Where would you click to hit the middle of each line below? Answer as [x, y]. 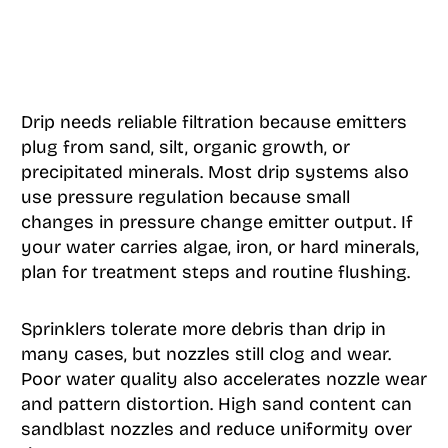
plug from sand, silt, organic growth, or [185, 147]
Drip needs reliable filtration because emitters [213, 122]
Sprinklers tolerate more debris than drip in [203, 329]
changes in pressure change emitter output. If [216, 222]
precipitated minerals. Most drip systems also [214, 172]
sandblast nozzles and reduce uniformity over [216, 429]
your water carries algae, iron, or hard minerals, [219, 247]
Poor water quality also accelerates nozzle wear [223, 379]
